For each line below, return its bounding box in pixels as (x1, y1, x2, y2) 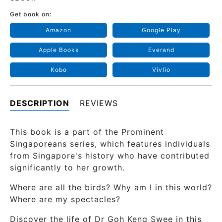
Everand (148, 46, 174, 54)
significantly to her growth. (10, 163, 125, 173)
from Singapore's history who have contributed (10, 151, 210, 161)
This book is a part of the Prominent (10, 127, 164, 137)
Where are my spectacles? (10, 194, 120, 205)
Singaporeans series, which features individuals (10, 139, 210, 149)
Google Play (141, 26, 181, 34)
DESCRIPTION (10, 98, 69, 109)
